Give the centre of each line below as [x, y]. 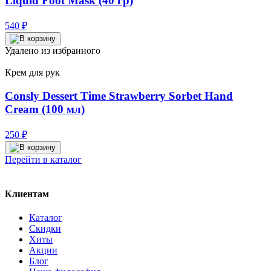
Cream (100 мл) [45, 109]
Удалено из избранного [53, 51]
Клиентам [27, 194]
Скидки [45, 229]
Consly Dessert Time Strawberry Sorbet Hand [119, 96]
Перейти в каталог [43, 159]
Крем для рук [32, 73]
